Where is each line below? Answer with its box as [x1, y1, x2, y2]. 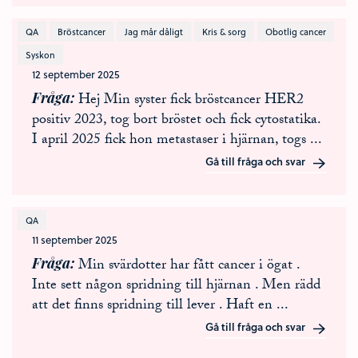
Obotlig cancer [265, 25, 326, 38]
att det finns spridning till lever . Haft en [32, 294, 276, 319]
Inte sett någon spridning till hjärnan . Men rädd [32, 274, 320, 299]
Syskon [26, 48, 55, 62]
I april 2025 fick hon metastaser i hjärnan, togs [32, 129, 310, 153]
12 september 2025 [32, 66, 119, 82]
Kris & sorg [202, 25, 246, 38]
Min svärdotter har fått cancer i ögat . [78, 254, 300, 279]
